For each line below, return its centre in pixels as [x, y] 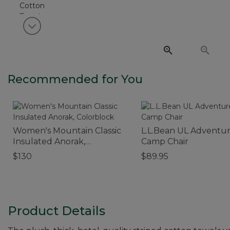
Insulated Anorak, [49, 141]
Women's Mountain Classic [67, 130]
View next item [67, 31]
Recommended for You [75, 79]
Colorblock [35, 152]
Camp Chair [165, 141]
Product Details [56, 210]
